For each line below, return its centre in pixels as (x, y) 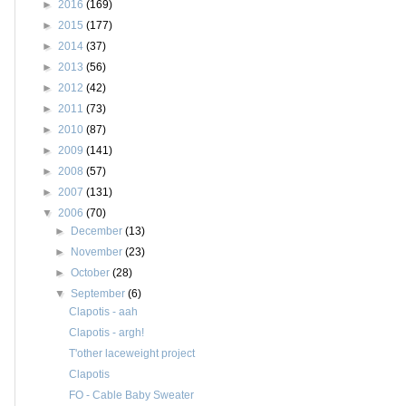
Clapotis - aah (103, 311)
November (98, 251)
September (100, 293)
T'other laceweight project (131, 353)
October (92, 272)
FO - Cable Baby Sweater (131, 395)
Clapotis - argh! (106, 332)
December (98, 231)
